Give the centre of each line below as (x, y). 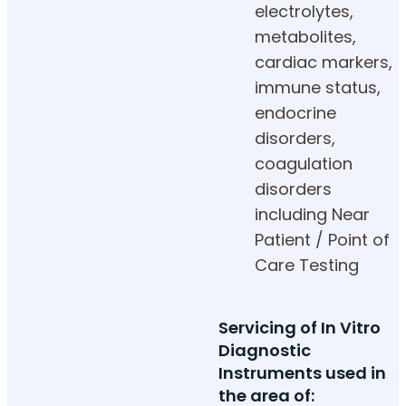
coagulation (304, 164)
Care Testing (307, 266)
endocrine (295, 113)
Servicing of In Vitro (300, 328)
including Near (312, 215)
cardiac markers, (324, 63)
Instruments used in (302, 373)
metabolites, (305, 37)
